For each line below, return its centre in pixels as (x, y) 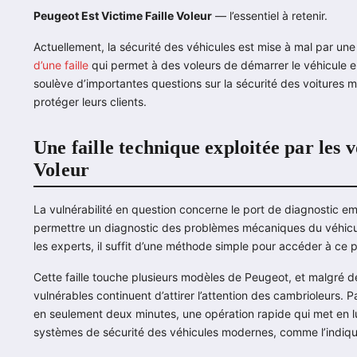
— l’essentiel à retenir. (270, 15)
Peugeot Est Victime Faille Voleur (123, 15)
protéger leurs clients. (90, 101)
